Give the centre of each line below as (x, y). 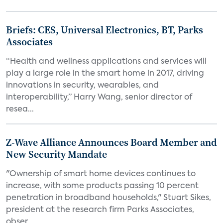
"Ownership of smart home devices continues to (101, 174)
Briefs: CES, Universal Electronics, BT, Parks (105, 30)
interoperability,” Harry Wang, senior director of (99, 98)
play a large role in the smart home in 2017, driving (105, 74)
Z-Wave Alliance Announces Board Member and (111, 142)
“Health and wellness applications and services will (106, 62)
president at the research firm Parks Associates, (100, 210)
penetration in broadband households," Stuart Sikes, (109, 198)
